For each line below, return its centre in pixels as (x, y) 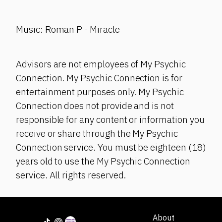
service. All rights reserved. (71, 175)
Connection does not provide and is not (95, 106)
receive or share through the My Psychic (97, 134)
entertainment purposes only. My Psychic (100, 92)
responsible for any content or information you (110, 120)
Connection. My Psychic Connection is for (99, 78)
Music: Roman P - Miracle (68, 29)
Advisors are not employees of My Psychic (101, 64)
